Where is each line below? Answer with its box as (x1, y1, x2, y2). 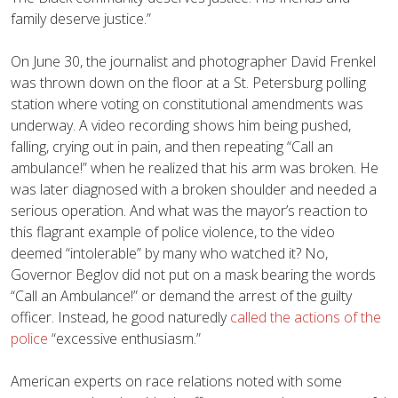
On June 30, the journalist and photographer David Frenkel (11, 51, 376, 71)
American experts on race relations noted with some (11, 370, 342, 391)
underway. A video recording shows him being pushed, (11, 115, 351, 135)
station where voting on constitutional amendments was (11, 93, 363, 114)
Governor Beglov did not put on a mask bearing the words (11, 264, 376, 284)
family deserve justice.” (11, 8, 151, 28)
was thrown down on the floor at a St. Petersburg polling (11, 72, 366, 92)
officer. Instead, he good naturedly (11, 306, 230, 327)
